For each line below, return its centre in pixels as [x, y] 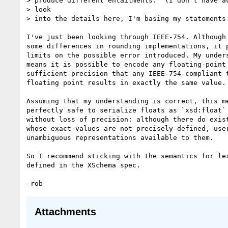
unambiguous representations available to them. [120, 137]
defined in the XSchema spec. [83, 165]
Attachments [65, 212]
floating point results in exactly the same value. [126, 82]
